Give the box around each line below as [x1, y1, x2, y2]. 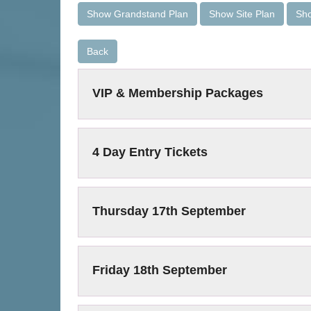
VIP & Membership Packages [92, 86, 263, 100]
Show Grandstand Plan [87, 8, 188, 19]
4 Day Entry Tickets [92, 145, 208, 159]
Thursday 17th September [92, 204, 246, 218]
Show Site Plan [209, 8, 275, 19]
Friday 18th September [92, 263, 227, 277]
